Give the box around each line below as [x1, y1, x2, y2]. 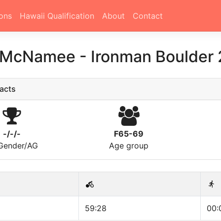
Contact [132, 11, 163, 21]
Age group [109, 141, 149, 150]
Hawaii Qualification [19, 11, 94, 21]
